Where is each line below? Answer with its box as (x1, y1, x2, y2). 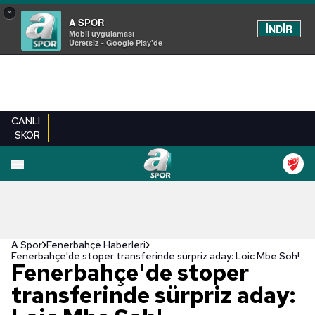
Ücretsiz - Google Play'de (69, 37, 162, 48)
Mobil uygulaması (69, 28, 134, 39)
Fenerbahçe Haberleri (46, 238, 146, 251)
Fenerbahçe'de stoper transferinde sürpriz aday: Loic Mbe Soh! (11, 250, 300, 262)
